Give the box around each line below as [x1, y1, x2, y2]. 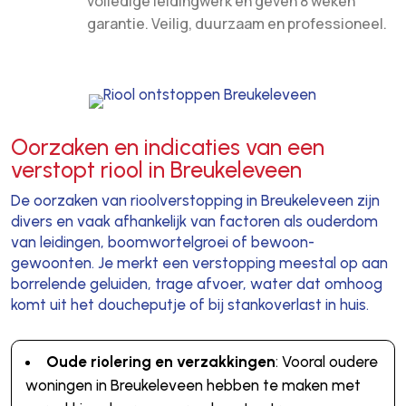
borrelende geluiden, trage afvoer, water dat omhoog [10, 274, 382, 293]
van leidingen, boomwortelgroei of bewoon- [10, 232, 314, 251]
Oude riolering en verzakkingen [45, 352, 275, 371]
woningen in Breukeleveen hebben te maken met [24, 375, 361, 394]
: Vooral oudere [275, 352, 378, 371]
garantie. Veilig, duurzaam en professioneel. [86, 13, 387, 34]
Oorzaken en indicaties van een [10, 132, 324, 160]
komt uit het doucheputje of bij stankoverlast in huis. [10, 295, 369, 314]
